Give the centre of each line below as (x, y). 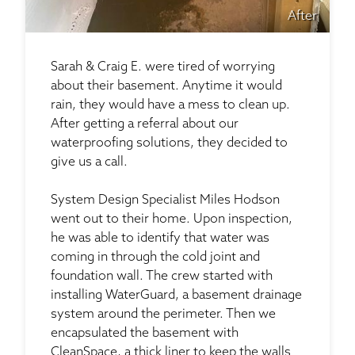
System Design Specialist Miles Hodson (165, 200)
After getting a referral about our (145, 124)
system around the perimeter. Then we (163, 314)
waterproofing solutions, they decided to (169, 143)
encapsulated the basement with (145, 333)
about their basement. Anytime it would (166, 86)
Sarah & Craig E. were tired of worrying (163, 67)
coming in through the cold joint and (155, 257)
